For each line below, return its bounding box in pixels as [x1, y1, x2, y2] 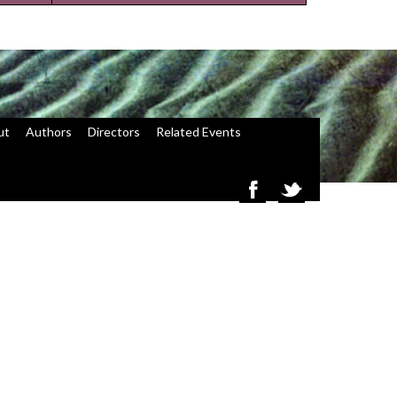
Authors [26, 124, 73, 140]
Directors [88, 124, 141, 140]
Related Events [156, 124, 242, 140]
